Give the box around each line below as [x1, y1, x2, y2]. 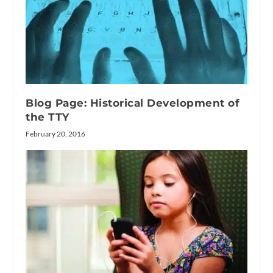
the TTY [26, 111, 69, 124]
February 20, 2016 [26, 129, 86, 139]
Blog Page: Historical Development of [26, 97, 240, 110]
